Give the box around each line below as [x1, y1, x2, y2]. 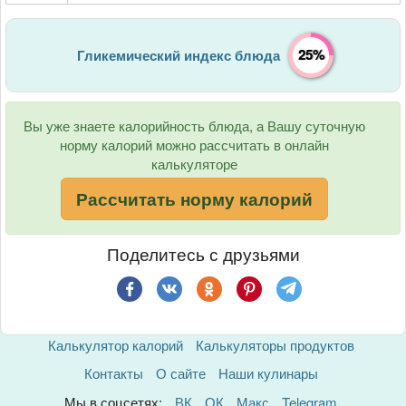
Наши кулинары [217, 363, 318, 383]
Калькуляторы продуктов [195, 334, 354, 354]
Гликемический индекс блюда [77, 45, 280, 66]
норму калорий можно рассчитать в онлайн [59, 135, 329, 155]
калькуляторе [150, 154, 237, 174]
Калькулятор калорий [47, 334, 183, 354]
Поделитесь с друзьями [106, 240, 300, 266]
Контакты [83, 363, 143, 383]
